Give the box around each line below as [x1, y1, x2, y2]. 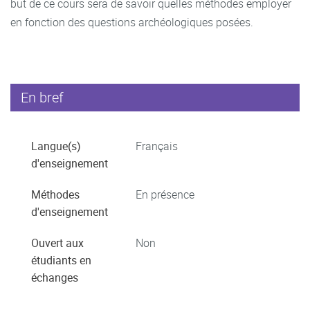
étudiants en [31, 252, 91, 268]
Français [136, 138, 178, 154]
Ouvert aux [31, 235, 84, 250]
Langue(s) [31, 138, 81, 154]
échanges [31, 269, 78, 285]
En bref [21, 87, 64, 107]
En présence [136, 186, 194, 202]
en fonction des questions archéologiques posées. [10, 14, 256, 30]
